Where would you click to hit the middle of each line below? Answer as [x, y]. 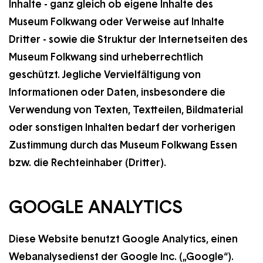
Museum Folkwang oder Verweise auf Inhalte [117, 22]
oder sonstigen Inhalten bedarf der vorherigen [122, 127]
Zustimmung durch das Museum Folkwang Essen [123, 145]
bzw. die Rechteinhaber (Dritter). [87, 163]
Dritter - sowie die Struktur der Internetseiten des [128, 39]
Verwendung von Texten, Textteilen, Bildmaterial [126, 110]
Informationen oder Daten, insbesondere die [117, 92]
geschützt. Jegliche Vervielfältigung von [105, 75]
